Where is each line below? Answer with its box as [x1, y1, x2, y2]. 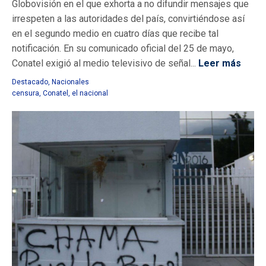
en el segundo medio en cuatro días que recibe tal [12, 27, 218, 39]
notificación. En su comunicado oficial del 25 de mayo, [12, 42, 234, 54]
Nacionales [52, 77, 89, 86]
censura [12, 88, 39, 97]
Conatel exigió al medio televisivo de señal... [12, 57, 196, 69]
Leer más [196, 57, 241, 69]
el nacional [72, 88, 108, 97]
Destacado [12, 77, 48, 86]
